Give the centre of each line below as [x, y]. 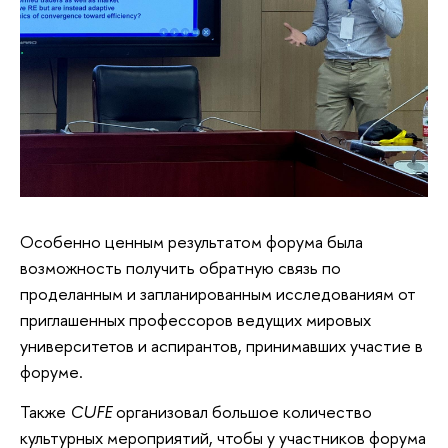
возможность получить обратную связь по [180, 267]
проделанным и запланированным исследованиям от [218, 293]
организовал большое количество [244, 411]
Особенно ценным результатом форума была [191, 241]
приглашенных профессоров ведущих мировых [195, 319]
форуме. [53, 371]
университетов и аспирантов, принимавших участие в [221, 345]
